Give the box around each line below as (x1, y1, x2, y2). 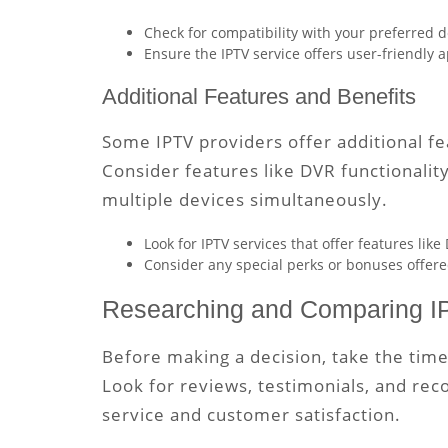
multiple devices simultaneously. (102, 188, 388, 212)
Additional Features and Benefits (102, 83, 416, 109)
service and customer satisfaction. (102, 402, 401, 426)
